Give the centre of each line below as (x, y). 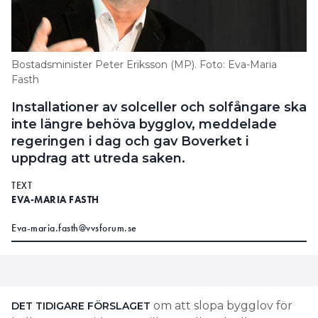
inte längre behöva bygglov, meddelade (144, 125)
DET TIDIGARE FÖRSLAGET (81, 306)
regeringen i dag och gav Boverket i (130, 142)
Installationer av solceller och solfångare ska (159, 108)
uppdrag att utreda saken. (100, 159)
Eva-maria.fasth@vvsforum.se (74, 228)
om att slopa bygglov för (221, 306)
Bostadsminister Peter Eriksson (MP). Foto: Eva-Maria (144, 65)
